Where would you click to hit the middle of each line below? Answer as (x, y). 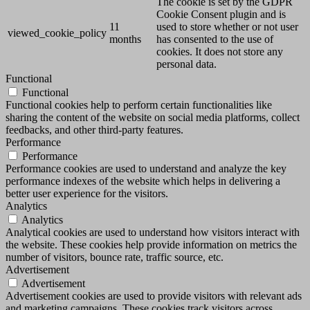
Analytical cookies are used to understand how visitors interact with (153, 232)
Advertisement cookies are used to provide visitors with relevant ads (154, 295)
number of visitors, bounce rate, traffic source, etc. (115, 257)
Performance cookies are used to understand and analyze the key (146, 168)
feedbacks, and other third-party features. (94, 129)
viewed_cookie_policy (57, 33)
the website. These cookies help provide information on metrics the (151, 244)
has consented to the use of (215, 39)
